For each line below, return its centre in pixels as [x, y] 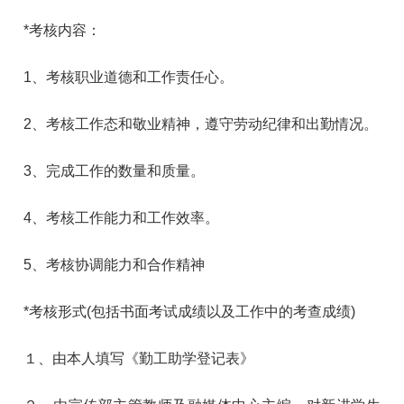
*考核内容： [63, 30]
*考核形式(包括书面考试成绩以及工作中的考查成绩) [190, 311]
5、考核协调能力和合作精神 [115, 264]
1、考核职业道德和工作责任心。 [129, 77]
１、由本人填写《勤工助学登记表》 [139, 358]
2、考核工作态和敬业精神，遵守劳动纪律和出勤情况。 [201, 124]
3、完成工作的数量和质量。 [115, 170]
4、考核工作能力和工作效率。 [122, 217]
